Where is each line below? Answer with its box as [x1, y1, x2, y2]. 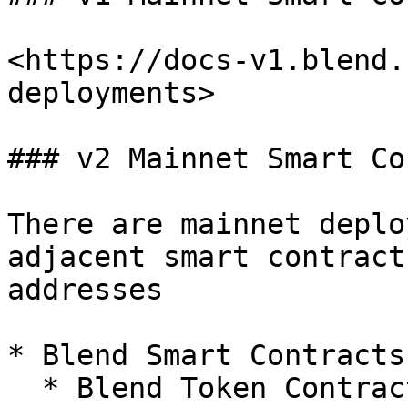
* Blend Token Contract [7, 372, 42, 404]
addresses [7, 273, 163, 306]
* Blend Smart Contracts [7, 339, 405, 372]
